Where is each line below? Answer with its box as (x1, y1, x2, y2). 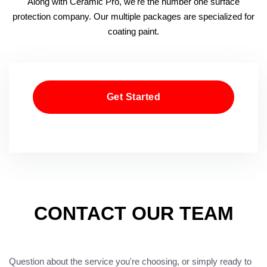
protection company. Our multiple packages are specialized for (13, 11, 254, 21)
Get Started (106, 92, 161, 102)
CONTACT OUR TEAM (33, 203, 234, 224)
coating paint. (108, 26, 159, 36)
